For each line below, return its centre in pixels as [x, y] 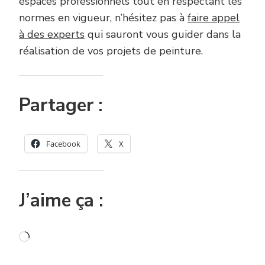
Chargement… [63, 237]
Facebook [63, 143]
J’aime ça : [61, 200]
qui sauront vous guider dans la [163, 34]
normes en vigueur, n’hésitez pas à [103, 17]
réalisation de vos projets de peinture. [111, 51]
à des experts [52, 34]
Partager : [61, 105]
